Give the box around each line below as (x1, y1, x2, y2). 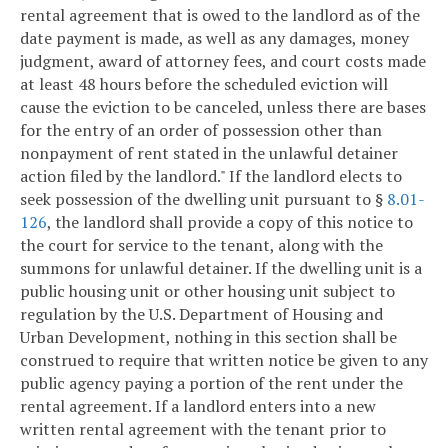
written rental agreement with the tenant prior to (20, 418, 386, 441)
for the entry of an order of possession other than (20, 119, 382, 142)
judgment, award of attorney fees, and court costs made (20, 50, 426, 73)
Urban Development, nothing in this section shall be (20, 326, 397, 349)
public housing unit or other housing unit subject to (20, 280, 395, 303)
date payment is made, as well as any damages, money (20, 27, 409, 50)
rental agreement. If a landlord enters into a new (20, 395, 376, 418)
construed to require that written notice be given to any (20, 349, 428, 372)
